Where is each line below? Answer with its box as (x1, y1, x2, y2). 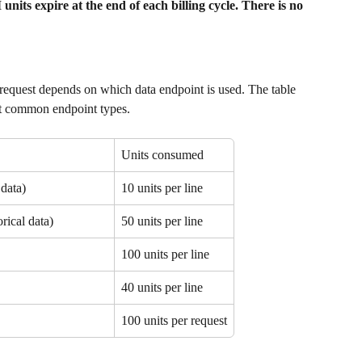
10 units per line (121, 181, 203, 196)
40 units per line (121, 280, 203, 295)
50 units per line (121, 214, 203, 229)
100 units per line (121, 247, 209, 262)
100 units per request (121, 314, 227, 328)
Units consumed (121, 148, 204, 162)
